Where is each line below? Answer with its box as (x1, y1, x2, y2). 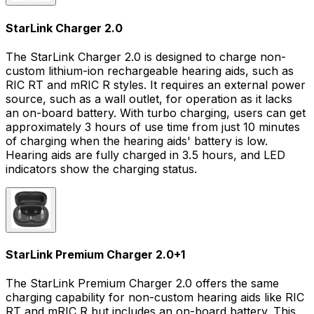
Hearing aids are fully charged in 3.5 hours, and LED (6, 147, 285, 162)
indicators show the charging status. (6, 161, 197, 176)
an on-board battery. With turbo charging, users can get (6, 105, 306, 120)
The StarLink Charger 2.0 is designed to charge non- (6, 49, 286, 64)
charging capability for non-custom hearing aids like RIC (6, 290, 304, 305)
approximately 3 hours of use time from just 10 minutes (6, 119, 300, 134)
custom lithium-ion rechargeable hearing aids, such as (6, 63, 294, 78)
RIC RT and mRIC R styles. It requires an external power (6, 77, 306, 92)
